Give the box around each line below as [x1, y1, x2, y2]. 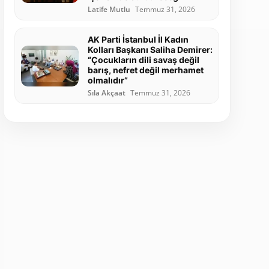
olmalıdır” [87, 75, 128, 86]
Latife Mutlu [87, 5, 130, 14]
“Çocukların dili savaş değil [87, 55, 199, 65]
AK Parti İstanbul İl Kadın [87, 34, 189, 45]
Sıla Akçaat [87, 88, 125, 98]
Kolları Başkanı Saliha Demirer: [87, 44, 213, 55]
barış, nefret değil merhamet [87, 65, 204, 76]
